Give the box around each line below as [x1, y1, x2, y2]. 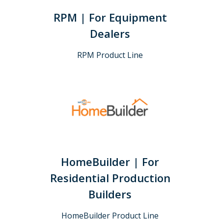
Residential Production [50, 170, 170, 185]
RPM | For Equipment [53, 9, 167, 25]
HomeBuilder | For [61, 154, 159, 169]
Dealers [90, 26, 130, 41]
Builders [88, 186, 132, 201]
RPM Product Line [77, 49, 143, 60]
